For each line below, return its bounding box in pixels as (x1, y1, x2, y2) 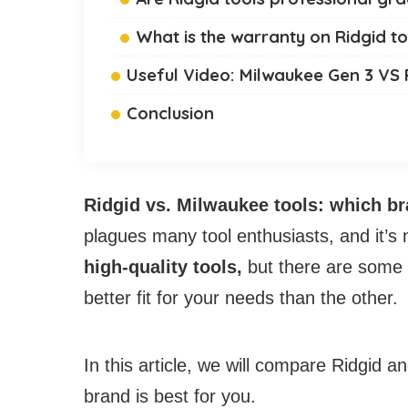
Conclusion (127, 102, 214, 125)
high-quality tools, (84, 257, 248, 278)
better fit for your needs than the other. (84, 288, 398, 309)
